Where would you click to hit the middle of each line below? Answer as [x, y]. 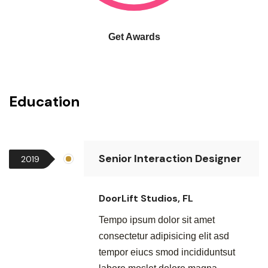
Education [44, 101]
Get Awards [134, 37]
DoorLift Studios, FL [146, 198]
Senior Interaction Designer [170, 159]
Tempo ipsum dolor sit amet [157, 220]
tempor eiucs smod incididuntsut [167, 252]
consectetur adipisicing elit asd [164, 236]
